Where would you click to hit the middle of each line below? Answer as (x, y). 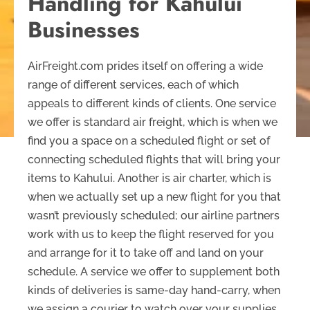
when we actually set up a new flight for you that (154, 197)
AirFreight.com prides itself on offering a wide (145, 66)
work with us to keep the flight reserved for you (151, 234)
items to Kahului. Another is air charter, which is (149, 178)
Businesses (84, 29)
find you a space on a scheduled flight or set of (149, 140)
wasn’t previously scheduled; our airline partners (154, 215)
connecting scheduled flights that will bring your (154, 159)
